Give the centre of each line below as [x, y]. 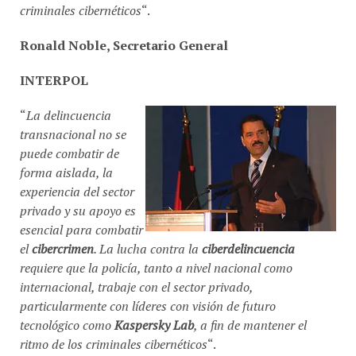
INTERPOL [54, 74]
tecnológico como [67, 318]
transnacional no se [73, 128]
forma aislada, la [66, 166]
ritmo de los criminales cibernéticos [114, 337]
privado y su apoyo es [78, 204]
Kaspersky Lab [154, 318]
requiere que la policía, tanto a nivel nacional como [156, 261]
